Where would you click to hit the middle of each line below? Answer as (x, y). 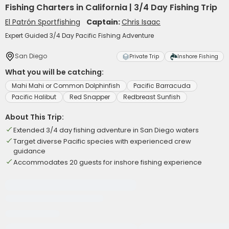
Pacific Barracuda (162, 86)
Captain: (104, 22)
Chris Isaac (141, 22)
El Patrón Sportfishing (43, 22)
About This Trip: (35, 117)
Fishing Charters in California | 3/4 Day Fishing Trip (111, 7)
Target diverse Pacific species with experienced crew (102, 141)
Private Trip (144, 56)
